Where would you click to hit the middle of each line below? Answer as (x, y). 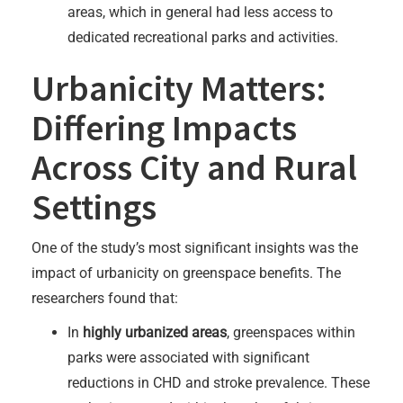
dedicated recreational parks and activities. (203, 37)
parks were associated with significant (188, 357)
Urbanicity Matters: (179, 88)
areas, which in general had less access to (200, 12)
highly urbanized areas (155, 332)
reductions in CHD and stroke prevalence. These (219, 382)
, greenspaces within (291, 332)
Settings (94, 206)
